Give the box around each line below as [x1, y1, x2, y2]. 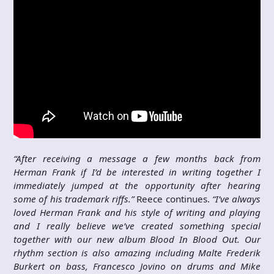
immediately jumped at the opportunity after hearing [13, 179, 261, 191]
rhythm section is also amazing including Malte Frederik [13, 246, 261, 259]
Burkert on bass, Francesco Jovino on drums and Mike [13, 260, 261, 272]
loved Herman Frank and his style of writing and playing [13, 206, 261, 218]
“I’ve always [212, 193, 261, 205]
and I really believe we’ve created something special [13, 220, 261, 232]
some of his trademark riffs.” [13, 193, 134, 205]
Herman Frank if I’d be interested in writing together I [13, 166, 261, 178]
